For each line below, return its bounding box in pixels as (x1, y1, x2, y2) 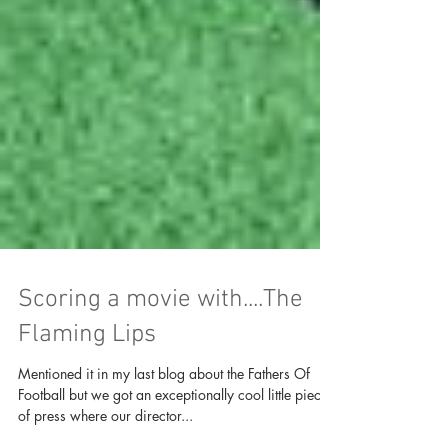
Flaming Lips (18, 360, 156, 390)
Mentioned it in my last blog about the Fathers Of (18, 404, 310, 423)
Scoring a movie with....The (18, 325, 303, 355)
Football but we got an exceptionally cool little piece (18, 425, 328, 444)
